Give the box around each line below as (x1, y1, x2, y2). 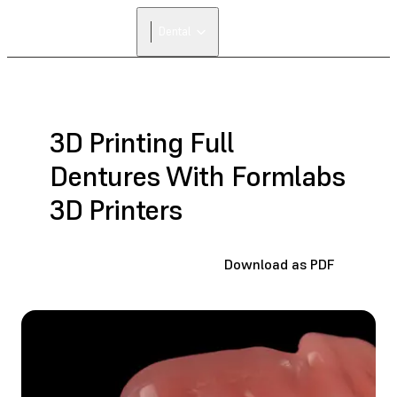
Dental (159, 24, 191, 39)
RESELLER (264, 33, 323, 44)
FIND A (276, 19, 312, 31)
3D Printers (50, 192, 183, 229)
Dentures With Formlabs (50, 159, 345, 195)
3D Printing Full (50, 125, 234, 161)
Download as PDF (224, 254, 334, 273)
